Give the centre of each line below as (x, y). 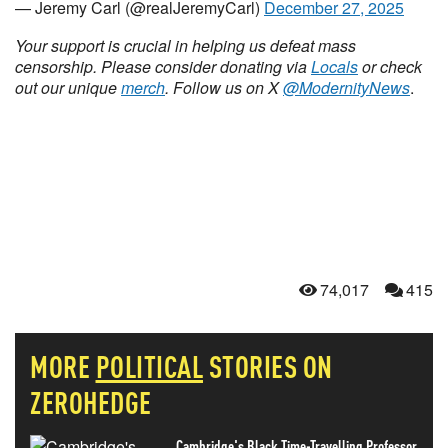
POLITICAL (149, 366)
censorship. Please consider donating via (163, 66)
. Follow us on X (224, 87)
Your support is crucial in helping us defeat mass (185, 45)
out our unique (68, 87)
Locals (334, 66)
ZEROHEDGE (91, 402)
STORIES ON (270, 366)
